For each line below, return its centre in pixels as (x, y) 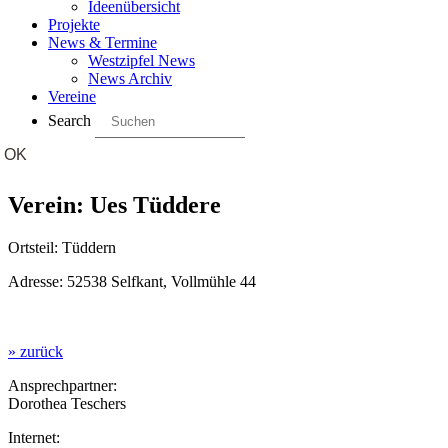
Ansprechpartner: (62, 385)
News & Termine (102, 42)
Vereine (72, 96)
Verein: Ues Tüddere (114, 204)
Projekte (74, 24)
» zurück (35, 351)
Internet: (34, 437)
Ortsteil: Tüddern (62, 247)
